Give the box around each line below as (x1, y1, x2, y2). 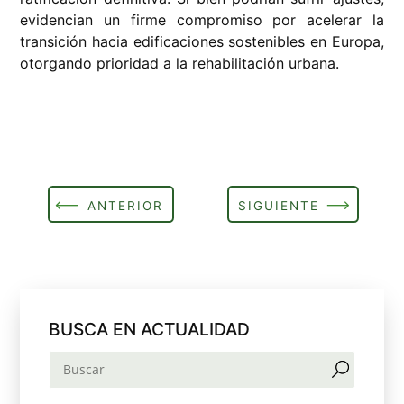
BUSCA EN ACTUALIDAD (49, 318, 251, 340)
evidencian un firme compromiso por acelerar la (20, 11, 384, 29)
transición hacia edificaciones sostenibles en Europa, (20, 32, 384, 50)
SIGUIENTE (238, 198, 320, 213)
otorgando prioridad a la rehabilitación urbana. (20, 54, 340, 72)
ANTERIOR (87, 198, 163, 213)
